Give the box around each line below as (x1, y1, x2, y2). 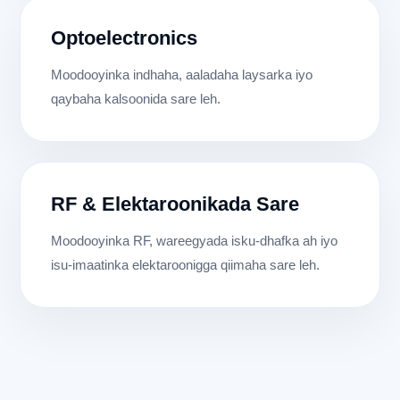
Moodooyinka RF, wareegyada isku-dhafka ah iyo (51, 233, 338, 249)
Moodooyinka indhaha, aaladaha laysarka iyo (51, 67, 313, 83)
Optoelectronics (51, 27, 198, 50)
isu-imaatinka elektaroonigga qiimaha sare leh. (51, 257, 321, 273)
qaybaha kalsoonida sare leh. (51, 91, 221, 107)
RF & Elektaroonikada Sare (51, 193, 300, 216)
